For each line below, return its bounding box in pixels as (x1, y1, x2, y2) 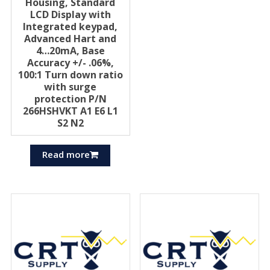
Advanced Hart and (24, 31, 117, 45)
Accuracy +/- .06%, (27, 55, 114, 69)
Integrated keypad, (23, 19, 118, 33)
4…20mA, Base (36, 43, 105, 57)
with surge (44, 80, 97, 93)
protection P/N (34, 92, 107, 105)
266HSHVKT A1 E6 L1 (22, 104, 118, 118)
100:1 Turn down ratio (17, 67, 123, 81)
